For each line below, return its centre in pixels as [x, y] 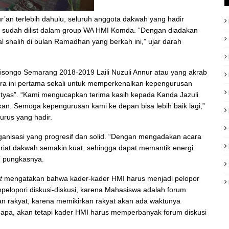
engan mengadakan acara [159, 136]
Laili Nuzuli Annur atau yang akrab [152, 72]
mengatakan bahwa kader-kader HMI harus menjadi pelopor [102, 178]
